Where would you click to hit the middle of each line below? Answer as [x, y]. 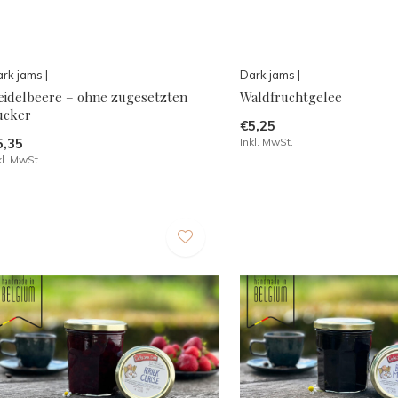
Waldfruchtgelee [291, 96]
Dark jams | [270, 74]
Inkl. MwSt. [266, 141]
